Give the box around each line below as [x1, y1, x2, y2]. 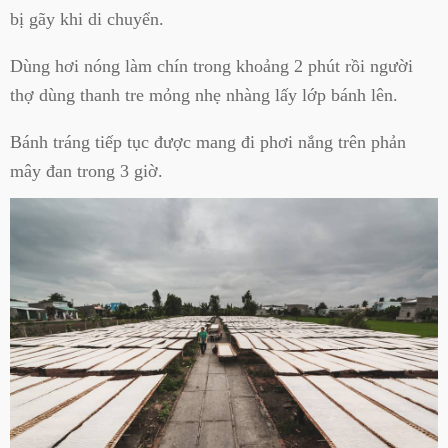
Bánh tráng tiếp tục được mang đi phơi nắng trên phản [10, 132, 406, 153]
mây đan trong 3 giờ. [10, 161, 163, 182]
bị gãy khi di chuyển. [10, 8, 164, 29]
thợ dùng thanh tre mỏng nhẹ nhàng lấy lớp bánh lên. [10, 85, 398, 106]
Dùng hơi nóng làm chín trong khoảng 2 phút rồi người [10, 56, 413, 77]
